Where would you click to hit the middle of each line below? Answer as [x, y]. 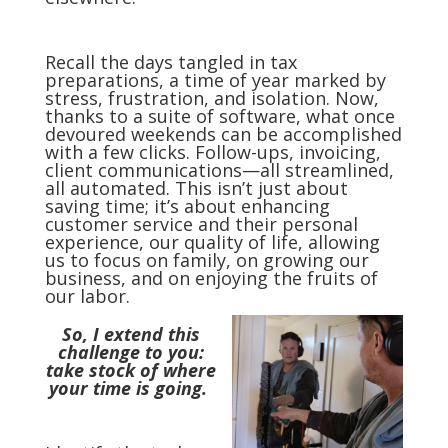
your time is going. [128, 388]
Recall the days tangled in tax [170, 62]
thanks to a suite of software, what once [219, 116]
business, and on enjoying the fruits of [211, 278]
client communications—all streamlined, [219, 170]
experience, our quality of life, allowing [212, 242]
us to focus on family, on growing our [206, 260]
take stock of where [130, 370]
